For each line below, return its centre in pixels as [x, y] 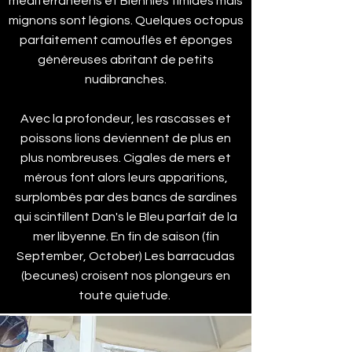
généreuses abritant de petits [126, 60]
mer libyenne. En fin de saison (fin [126, 236]
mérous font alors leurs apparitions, [126, 178]
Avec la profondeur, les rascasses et [126, 119]
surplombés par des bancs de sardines [126, 197]
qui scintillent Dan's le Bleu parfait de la [126, 217]
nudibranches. [126, 79]
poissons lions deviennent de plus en [126, 138]
